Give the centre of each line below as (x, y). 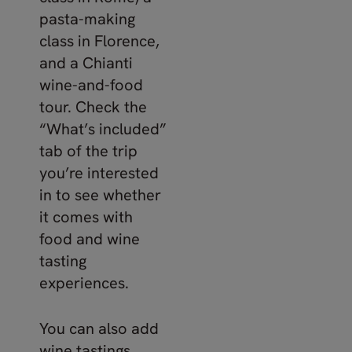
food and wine (90, 239)
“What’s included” (103, 129)
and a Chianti (86, 63)
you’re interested (99, 173)
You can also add (99, 328)
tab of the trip (88, 151)
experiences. (84, 283)
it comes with (86, 217)
